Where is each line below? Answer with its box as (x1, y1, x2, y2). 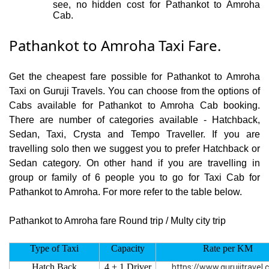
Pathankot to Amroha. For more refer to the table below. (9, 187, 242, 198)
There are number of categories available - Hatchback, (9, 115, 260, 125)
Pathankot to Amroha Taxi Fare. (9, 35, 221, 56)
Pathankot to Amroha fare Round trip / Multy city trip (9, 216, 226, 226)
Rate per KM (201, 243, 253, 254)
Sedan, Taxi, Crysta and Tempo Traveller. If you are (9, 129, 260, 140)
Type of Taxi (30, 243, 79, 254)
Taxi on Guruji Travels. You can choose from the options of (9, 86, 260, 97)
